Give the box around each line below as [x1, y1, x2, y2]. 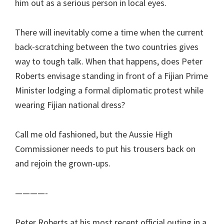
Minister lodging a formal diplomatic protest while [15, 84, 203, 96]
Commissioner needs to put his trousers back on [15, 142, 195, 154]
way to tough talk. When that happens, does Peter [15, 55, 202, 67]
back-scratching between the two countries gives [15, 40, 198, 52]
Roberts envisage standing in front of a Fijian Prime [15, 69, 208, 81]
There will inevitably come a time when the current [15, 26, 203, 38]
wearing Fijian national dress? [15, 98, 125, 110]
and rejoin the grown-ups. [15, 157, 110, 169]
